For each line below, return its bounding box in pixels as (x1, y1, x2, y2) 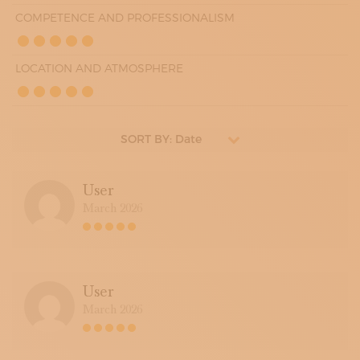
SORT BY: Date (120, 132, 202, 147)
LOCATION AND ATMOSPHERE (15, 61, 183, 76)
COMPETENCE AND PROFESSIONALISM (15, 10, 235, 25)
